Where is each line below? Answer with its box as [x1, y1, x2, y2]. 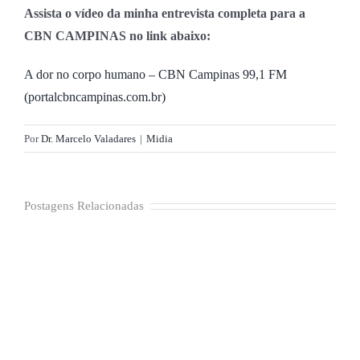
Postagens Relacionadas [24, 198, 144, 212]
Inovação [51, 9, 93, 22]
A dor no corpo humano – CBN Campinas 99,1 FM [24, 67, 287, 81]
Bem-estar [51, 90, 98, 103]
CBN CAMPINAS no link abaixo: [24, 28, 211, 43]
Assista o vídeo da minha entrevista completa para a [24, 6, 305, 20]
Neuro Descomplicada [51, 171, 152, 184]
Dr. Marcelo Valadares [41, 132, 136, 145]
